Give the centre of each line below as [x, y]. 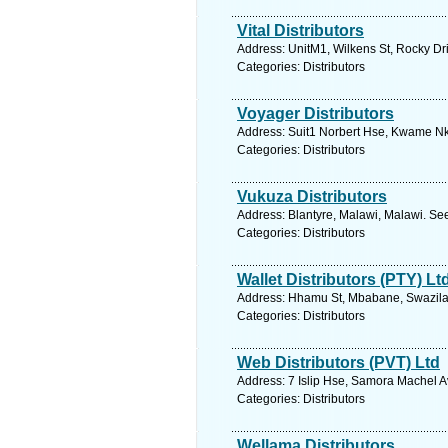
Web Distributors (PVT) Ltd [338, 362]
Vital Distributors [300, 30]
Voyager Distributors [315, 113]
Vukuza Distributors [312, 196]
